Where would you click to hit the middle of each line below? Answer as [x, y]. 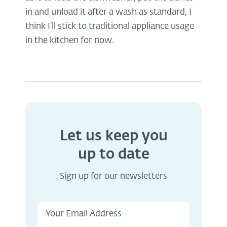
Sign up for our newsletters [113, 176]
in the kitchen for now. [70, 41]
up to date [113, 154]
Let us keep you [113, 136]
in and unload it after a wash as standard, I [108, 12]
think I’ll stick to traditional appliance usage [110, 26]
